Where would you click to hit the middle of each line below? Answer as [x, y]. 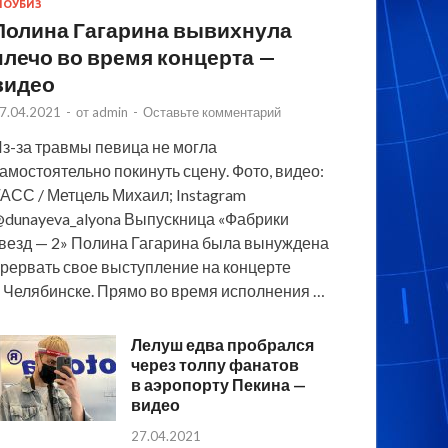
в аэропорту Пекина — [219, 384]
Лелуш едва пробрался [223, 344]
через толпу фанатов [215, 364]
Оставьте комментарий [212, 111]
